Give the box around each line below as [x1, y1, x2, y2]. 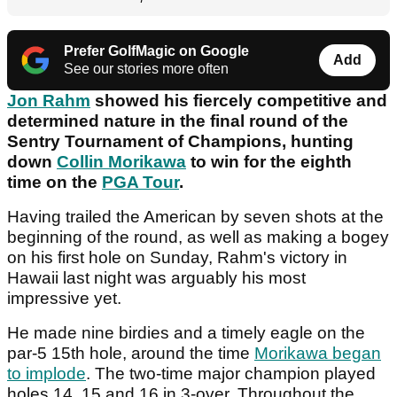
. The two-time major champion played [86, 364, 376, 384]
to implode [7, 364, 86, 384]
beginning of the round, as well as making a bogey [7, 228, 389, 247]
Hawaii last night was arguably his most [7, 269, 306, 288]
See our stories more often [64, 61, 229, 77]
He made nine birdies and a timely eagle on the [7, 323, 365, 343]
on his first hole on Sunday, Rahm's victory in [7, 248, 347, 268]
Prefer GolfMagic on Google [64, 43, 249, 59]
